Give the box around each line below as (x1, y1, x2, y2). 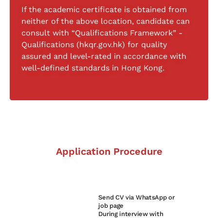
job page (98, 201, 124, 209)
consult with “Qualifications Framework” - (21, 28, 182, 38)
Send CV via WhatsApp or (98, 193, 175, 201)
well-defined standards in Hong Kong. (21, 63, 164, 73)
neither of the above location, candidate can (21, 17, 190, 26)
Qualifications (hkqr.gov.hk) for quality (21, 40, 167, 50)
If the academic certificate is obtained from (21, 5, 187, 15)
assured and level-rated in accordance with (21, 52, 186, 61)
